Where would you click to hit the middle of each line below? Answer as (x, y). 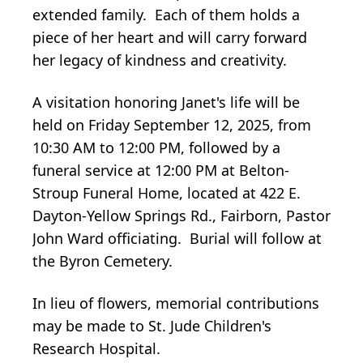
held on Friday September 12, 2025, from (172, 124)
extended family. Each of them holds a (166, 14)
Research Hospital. (96, 348)
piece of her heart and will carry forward (170, 37)
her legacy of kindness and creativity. (160, 60)
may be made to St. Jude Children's (152, 325)
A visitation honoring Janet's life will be (166, 102)
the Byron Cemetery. (102, 261)
